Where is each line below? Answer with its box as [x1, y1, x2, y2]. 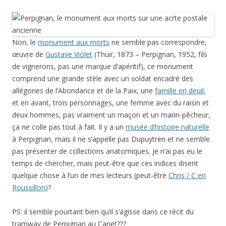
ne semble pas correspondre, [109, 37, 207, 47]
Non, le [12, 37, 38, 47]
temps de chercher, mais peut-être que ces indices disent [12, 158, 198, 168]
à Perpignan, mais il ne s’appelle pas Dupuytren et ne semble [12, 134, 210, 144]
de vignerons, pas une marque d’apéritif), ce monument [12, 62, 193, 71]
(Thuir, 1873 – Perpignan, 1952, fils [92, 49, 207, 59]
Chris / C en [168, 171, 206, 180]
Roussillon [12, 183, 45, 192]
